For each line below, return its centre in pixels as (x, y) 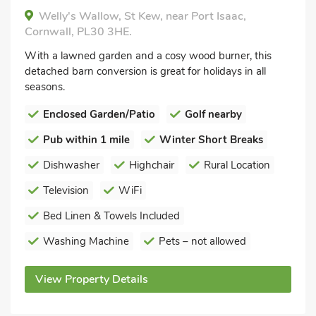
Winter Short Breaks (211, 139)
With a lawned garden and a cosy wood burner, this (148, 55)
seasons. (45, 86)
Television (66, 190)
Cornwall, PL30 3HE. (78, 31)
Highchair (152, 165)
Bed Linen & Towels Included (111, 215)
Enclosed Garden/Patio (99, 114)
